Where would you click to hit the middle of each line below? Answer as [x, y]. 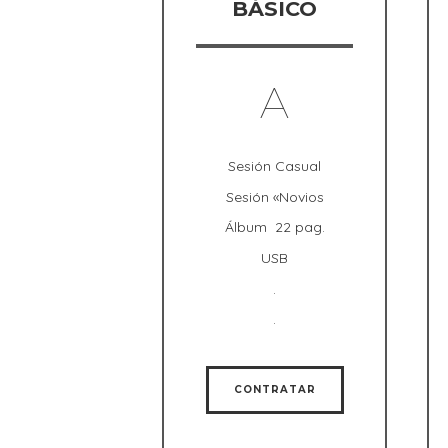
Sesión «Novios [274, 196]
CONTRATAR [274, 389]
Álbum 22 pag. [274, 227]
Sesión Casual [274, 166]
